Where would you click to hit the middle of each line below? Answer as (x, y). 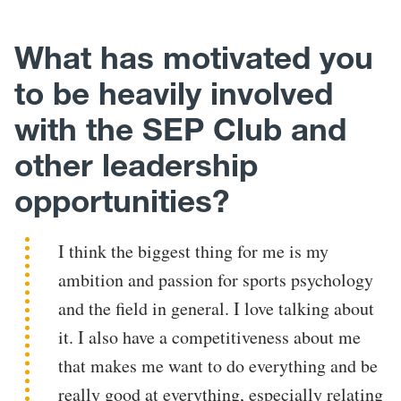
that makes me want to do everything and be (218, 365)
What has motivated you (194, 57)
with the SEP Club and (180, 129)
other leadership (136, 165)
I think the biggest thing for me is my (194, 251)
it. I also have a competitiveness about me (210, 337)
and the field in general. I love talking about (217, 308)
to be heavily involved (174, 93)
